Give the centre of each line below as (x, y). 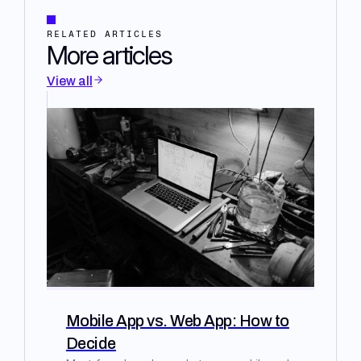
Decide (91, 343)
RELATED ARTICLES (104, 35)
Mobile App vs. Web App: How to (177, 320)
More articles (109, 56)
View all (69, 81)
